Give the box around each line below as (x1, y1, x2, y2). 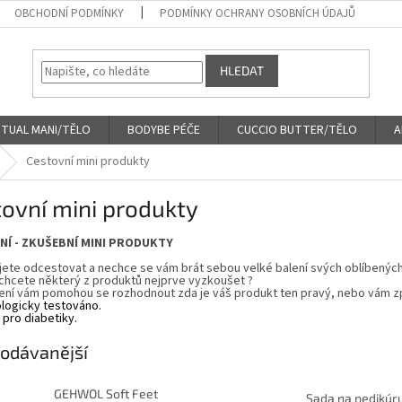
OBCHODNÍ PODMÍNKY (14, 5, 125, 22)
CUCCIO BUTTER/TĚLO (237, 121, 357, 139)
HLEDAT (220, 63, 265, 79)
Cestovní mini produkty (26, 153, 150, 170)
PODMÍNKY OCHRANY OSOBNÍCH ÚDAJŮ (160, 5, 356, 22)
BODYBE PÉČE (127, 121, 200, 139)
